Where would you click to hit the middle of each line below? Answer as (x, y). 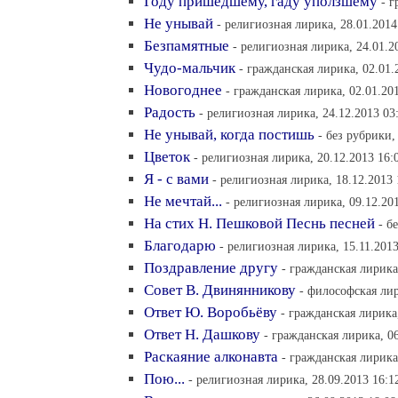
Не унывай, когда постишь (229, 135)
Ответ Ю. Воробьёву (211, 312)
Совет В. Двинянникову (220, 290)
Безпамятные (187, 46)
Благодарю (180, 246)
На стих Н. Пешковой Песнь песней (259, 223)
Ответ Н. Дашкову (202, 334)
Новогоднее (183, 90)
